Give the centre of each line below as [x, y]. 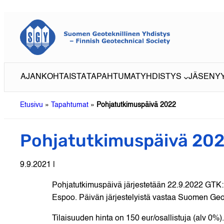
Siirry [13, 9]
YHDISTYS [161, 77]
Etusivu [31, 105]
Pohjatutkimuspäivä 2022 [136, 105]
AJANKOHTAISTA [53, 77]
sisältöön [19, 22]
